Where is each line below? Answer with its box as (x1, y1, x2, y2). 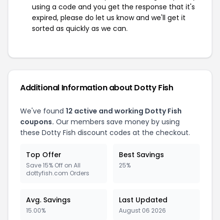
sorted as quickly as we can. (32, 24, 128, 33)
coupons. (20, 117, 54, 127)
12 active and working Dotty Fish (66, 106, 182, 116)
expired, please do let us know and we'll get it (32, 13, 186, 23)
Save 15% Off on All (26, 161, 81, 169)
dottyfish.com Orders (26, 169, 89, 177)
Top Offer (26, 150, 61, 160)
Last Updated (119, 195, 167, 205)
